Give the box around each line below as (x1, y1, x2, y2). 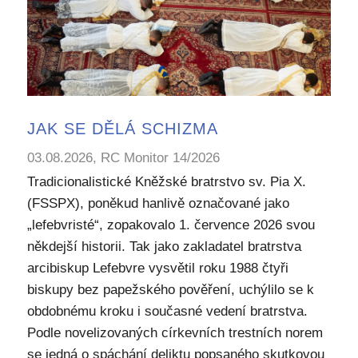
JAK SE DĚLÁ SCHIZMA (26, 120, 218, 138)
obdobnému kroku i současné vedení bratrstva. (26, 304, 308, 320)
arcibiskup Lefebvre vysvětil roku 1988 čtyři (26, 261, 288, 276)
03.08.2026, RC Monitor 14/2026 (26, 150, 220, 166)
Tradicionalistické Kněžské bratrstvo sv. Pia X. (26, 174, 306, 190)
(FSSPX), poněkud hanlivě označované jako (26, 196, 289, 212)
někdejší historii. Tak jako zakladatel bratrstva (26, 239, 301, 255)
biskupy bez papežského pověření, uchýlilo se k (26, 282, 314, 298)
